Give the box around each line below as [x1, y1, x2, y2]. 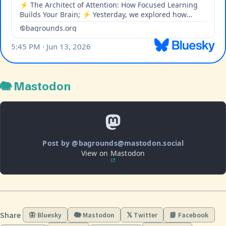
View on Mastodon [81, 148, 145, 158]
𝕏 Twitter [126, 210, 157, 219]
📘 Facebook [169, 210, 209, 219]
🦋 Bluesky [29, 210, 62, 219]
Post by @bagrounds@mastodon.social [42, 138, 184, 148]
